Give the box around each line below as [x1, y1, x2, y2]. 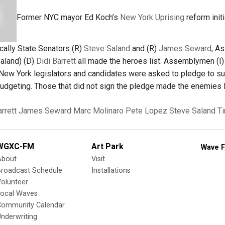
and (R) [130, 44, 159, 53]
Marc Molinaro [73, 106, 124, 116]
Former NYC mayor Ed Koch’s [17, 12, 120, 22]
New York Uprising [120, 12, 184, 22]
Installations [91, 166, 131, 175]
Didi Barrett [36, 56, 76, 66]
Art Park [91, 142, 124, 151]
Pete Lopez [126, 106, 167, 116]
